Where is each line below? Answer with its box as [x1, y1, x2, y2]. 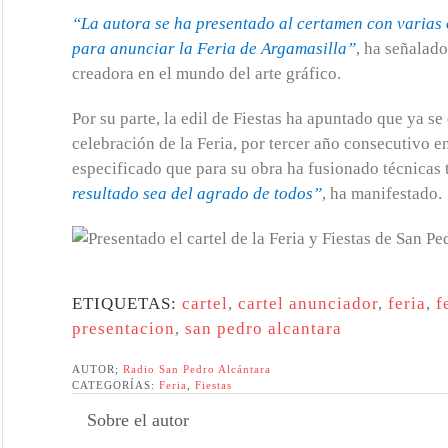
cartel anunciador [238, 294, 378, 313]
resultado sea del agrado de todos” [72, 184, 322, 203]
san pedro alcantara [185, 319, 342, 338]
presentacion [72, 319, 175, 338]
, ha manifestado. [322, 184, 442, 203]
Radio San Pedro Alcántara [123, 363, 271, 375]
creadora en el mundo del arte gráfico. [72, 64, 341, 83]
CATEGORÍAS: [72, 379, 159, 391]
